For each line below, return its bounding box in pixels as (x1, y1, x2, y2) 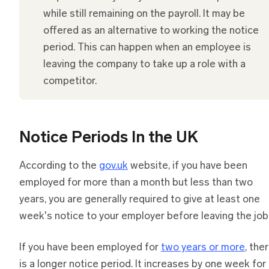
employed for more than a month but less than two (19, 177, 253, 188)
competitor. (43, 76, 97, 86)
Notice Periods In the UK (19, 130, 198, 147)
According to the (19, 160, 99, 171)
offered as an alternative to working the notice (43, 25, 259, 36)
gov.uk (99, 160, 128, 171)
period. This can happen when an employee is (43, 42, 251, 53)
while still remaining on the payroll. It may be (43, 8, 245, 19)
